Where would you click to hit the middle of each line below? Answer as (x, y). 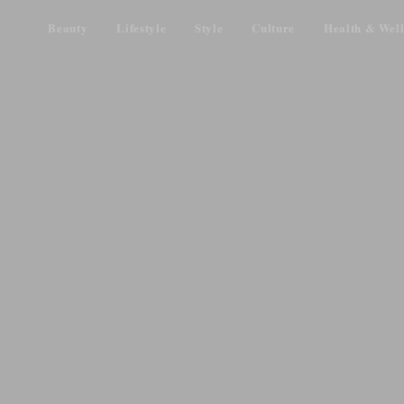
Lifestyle (142, 27)
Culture (273, 27)
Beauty (68, 27)
